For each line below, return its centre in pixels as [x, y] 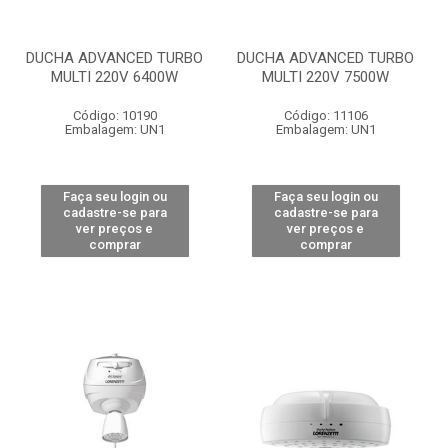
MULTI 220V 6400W [114, 77]
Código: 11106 [325, 115]
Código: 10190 [114, 115]
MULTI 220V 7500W [325, 77]
